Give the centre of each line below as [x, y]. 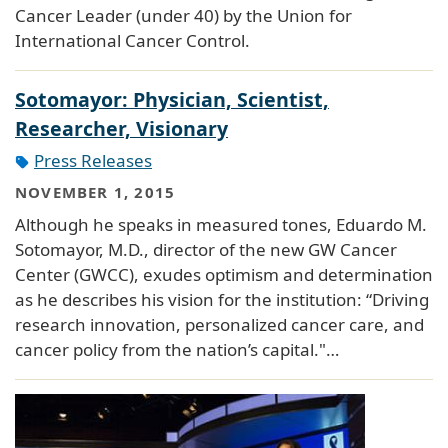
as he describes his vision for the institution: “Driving [222, 299]
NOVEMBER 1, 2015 [95, 192]
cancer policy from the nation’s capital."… [177, 349]
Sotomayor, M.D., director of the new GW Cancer [206, 249]
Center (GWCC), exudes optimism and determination [224, 274]
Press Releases [93, 160]
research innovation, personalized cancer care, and [219, 324]
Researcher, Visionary [121, 128]
